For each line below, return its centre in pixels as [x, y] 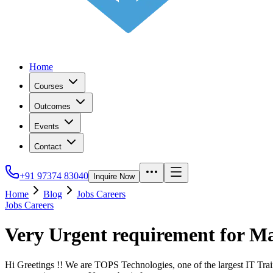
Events [47, 126]
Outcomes [52, 106]
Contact [48, 147]
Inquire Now [114, 176]
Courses [49, 86]
